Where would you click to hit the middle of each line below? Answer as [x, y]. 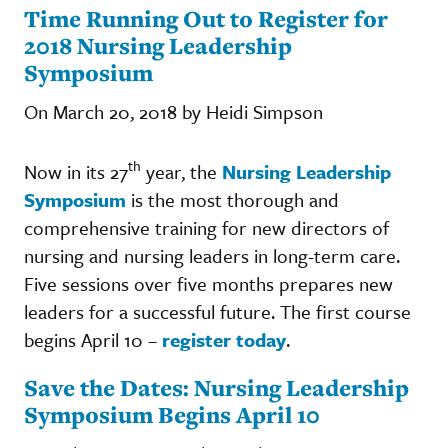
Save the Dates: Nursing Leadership [216, 387]
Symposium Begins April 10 [172, 414]
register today [224, 339]
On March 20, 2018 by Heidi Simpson [173, 111]
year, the [181, 171]
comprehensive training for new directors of [206, 227]
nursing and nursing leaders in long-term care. [212, 255]
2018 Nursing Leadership [158, 45]
